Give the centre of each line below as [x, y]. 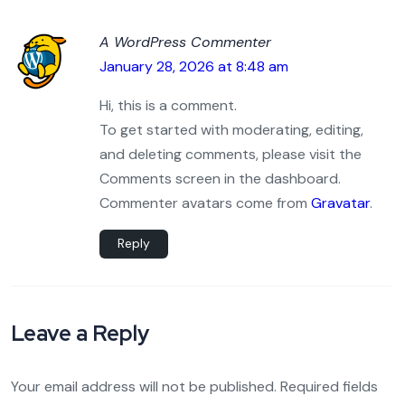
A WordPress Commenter [185, 42]
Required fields [329, 387]
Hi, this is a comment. [168, 106]
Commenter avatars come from [205, 203]
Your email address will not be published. [144, 387]
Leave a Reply [80, 334]
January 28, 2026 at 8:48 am [194, 67]
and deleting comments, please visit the [231, 155]
